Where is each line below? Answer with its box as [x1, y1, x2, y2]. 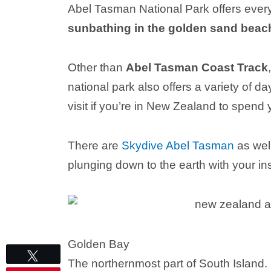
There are [68, 139, 122, 152]
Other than [68, 60, 126, 74]
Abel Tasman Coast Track [126, 60, 268, 74]
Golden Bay [68, 237, 129, 250]
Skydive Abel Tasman [122, 139, 234, 152]
